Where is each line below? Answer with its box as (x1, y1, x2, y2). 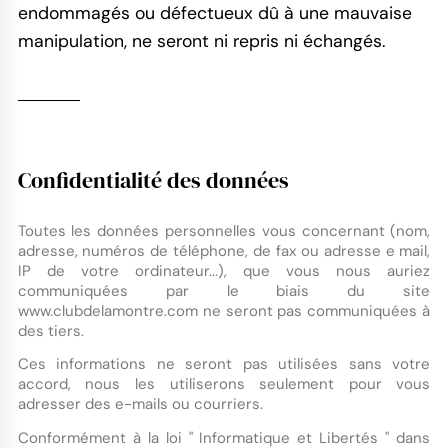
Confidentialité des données (17, 164, 289, 195)
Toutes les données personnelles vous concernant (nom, (17, 220, 431, 241)
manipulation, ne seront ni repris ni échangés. (17, 29, 385, 52)
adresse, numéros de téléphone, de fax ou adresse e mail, (17, 240, 431, 261)
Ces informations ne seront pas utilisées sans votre (17, 354, 431, 375)
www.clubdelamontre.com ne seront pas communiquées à (17, 300, 431, 321)
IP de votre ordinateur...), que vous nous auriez (17, 260, 431, 281)
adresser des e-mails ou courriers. (17, 394, 263, 415)
